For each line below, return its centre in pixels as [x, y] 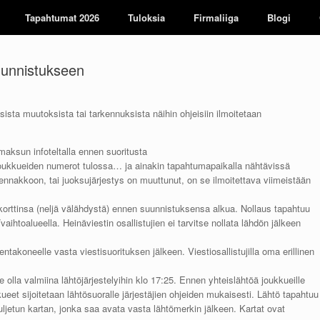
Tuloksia [146, 17]
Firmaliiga [216, 17]
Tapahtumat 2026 [62, 17]
